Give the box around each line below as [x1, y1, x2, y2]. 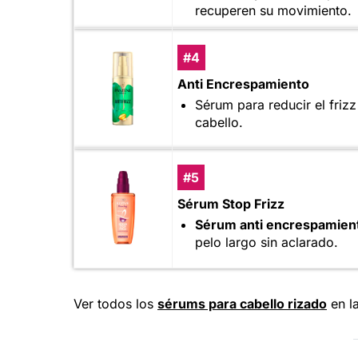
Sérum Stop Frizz [177, 195, 284, 212]
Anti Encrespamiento [177, 75, 309, 92]
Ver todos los [74, 295, 157, 312]
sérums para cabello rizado [157, 295, 327, 312]
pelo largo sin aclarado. [195, 233, 338, 250]
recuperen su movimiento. [195, 2, 352, 18]
